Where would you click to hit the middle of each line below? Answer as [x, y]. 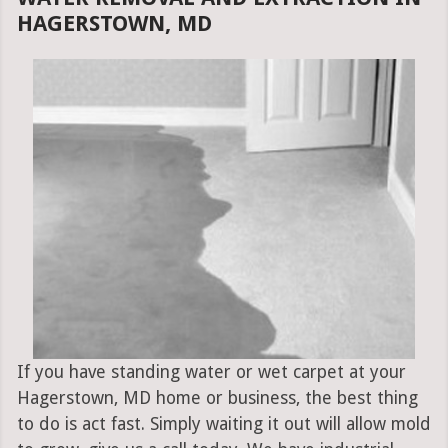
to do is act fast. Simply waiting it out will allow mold [223, 424]
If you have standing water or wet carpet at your [211, 372]
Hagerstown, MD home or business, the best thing [217, 398]
